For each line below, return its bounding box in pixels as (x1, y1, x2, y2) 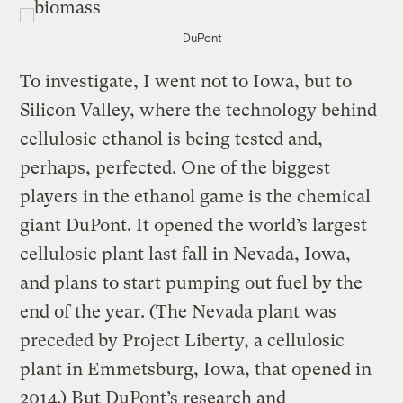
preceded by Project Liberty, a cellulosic (20, 330, 345, 352)
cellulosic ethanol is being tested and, (20, 129, 324, 150)
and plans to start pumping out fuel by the (20, 273, 363, 294)
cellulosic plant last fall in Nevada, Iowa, (20, 244, 352, 265)
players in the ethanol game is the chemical (20, 186, 372, 208)
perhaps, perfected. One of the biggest (20, 157, 331, 179)
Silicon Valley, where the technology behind (20, 100, 378, 121)
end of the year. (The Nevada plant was (20, 301, 337, 323)
